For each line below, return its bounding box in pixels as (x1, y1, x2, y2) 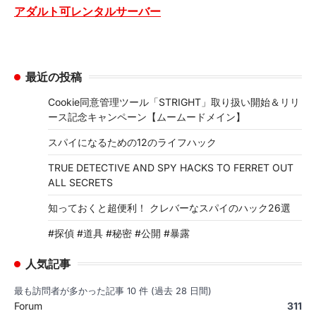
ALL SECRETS (48, 176, 113, 188)
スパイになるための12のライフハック (48, 135, 217, 148)
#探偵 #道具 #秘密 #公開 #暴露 (48, 226, 190, 239)
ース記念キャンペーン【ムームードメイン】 (48, 110, 245, 123)
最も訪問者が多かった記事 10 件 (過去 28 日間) (14, 285, 212, 296)
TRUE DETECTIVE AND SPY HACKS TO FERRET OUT (48, 161, 293, 174)
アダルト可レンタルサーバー (14, 4, 161, 18)
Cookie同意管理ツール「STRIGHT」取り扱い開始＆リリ (48, 95, 300, 108)
